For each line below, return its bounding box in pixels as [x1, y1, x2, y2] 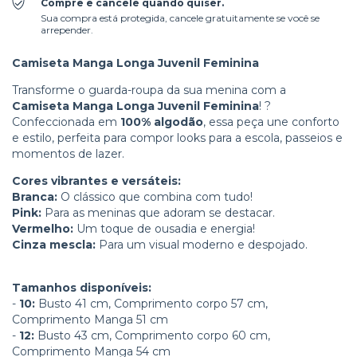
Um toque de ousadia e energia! [73, 222, 255, 237]
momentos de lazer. [12, 147, 124, 162]
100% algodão [120, 115, 203, 130]
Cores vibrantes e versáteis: [12, 174, 181, 189]
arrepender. [40, 24, 93, 37]
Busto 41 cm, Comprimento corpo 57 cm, [35, 296, 268, 312]
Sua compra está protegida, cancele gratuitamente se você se [40, 12, 320, 25]
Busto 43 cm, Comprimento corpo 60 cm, [34, 328, 270, 343]
